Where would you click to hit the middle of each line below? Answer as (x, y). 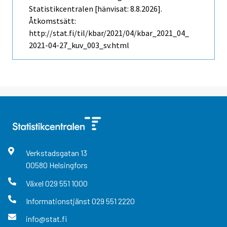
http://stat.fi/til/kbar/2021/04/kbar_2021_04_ (109, 33)
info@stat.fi (46, 219)
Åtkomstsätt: (52, 21)
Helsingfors (68, 165)
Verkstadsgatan (53, 153)
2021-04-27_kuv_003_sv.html (79, 45)
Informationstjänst (59, 201)
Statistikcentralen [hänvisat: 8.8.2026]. (96, 9)
